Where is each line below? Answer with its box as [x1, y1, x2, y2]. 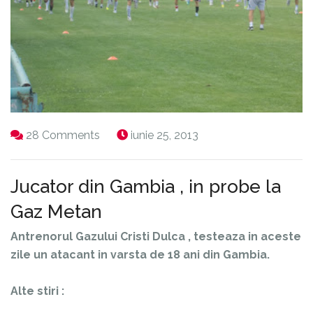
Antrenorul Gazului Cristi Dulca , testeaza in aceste [10, 230, 301, 244]
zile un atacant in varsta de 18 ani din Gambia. [10, 248, 270, 262]
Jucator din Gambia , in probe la [10, 176, 281, 198]
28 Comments [26, 129, 100, 143]
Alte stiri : [10, 284, 64, 298]
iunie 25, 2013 [131, 129, 198, 143]
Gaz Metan [10, 201, 102, 223]
